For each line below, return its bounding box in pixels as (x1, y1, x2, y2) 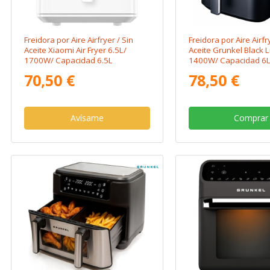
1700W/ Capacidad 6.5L (24, 54, 113, 66)
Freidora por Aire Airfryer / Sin (24, 34, 134, 45)
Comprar (234, 111, 269, 124)
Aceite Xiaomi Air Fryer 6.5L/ (24, 44, 127, 55)
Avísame (70, 111, 104, 124)
